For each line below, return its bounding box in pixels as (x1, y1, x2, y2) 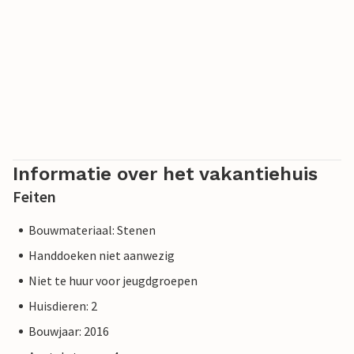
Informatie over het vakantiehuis (13, 163, 318, 185)
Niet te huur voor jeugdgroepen (28, 273, 198, 288)
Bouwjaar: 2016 (28, 323, 109, 339)
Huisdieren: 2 (28, 298, 97, 314)
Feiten (13, 186, 56, 206)
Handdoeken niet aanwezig (28, 247, 175, 263)
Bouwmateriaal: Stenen (28, 222, 156, 238)
